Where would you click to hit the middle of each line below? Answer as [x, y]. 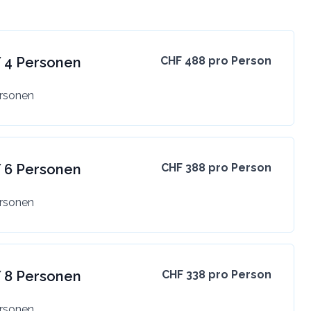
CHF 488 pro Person [216, 60]
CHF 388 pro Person [216, 167]
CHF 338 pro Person [216, 274]
